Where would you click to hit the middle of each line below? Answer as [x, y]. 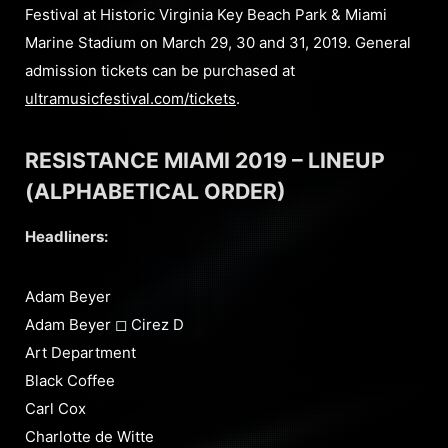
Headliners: [66, 237]
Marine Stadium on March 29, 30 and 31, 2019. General [218, 43]
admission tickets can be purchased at [160, 71]
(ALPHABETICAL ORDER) [155, 191]
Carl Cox [55, 409]
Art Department [80, 353]
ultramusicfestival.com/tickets [130, 99]
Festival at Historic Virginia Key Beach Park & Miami [206, 15]
